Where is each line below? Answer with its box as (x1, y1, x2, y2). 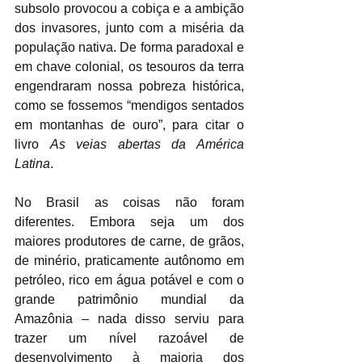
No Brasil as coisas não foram (15, 195, 244, 209)
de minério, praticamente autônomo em (15, 253, 244, 267)
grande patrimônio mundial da (15, 292, 244, 306)
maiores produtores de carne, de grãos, (15, 234, 244, 248)
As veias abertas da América (49, 137, 245, 151)
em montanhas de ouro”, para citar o (15, 117, 244, 132)
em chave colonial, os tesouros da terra (15, 59, 244, 74)
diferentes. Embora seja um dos (15, 214, 244, 229)
